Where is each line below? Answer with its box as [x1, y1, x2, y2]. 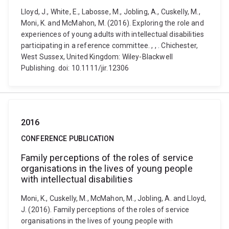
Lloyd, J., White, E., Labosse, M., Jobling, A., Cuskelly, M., [21, 8, 200, 16]
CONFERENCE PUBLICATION [21, 134, 114, 143]
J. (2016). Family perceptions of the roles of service [21, 205, 190, 214]
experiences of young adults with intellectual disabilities [21, 30, 204, 38]
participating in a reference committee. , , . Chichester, [21, 41, 198, 50]
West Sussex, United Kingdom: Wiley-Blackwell [21, 53, 173, 61]
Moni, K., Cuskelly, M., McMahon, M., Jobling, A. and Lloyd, [21, 194, 207, 202]
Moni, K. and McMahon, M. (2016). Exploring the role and [21, 19, 204, 27]
